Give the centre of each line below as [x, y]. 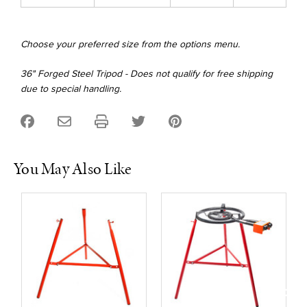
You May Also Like [73, 169]
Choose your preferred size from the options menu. [132, 45]
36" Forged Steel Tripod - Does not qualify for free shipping [147, 74]
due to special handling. [71, 89]
